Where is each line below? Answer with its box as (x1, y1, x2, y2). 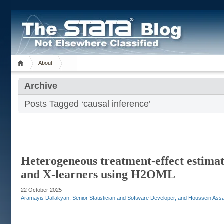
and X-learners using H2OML (21, 168, 175, 181)
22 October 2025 (21, 187, 62, 193)
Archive (24, 81, 57, 91)
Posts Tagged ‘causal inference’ (24, 99, 151, 109)
